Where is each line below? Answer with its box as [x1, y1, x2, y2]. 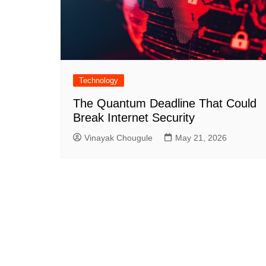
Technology [79, 75, 118, 85]
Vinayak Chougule [84, 132, 153, 142]
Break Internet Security [73, 110, 195, 124]
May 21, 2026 [175, 132, 227, 142]
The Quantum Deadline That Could [73, 96, 256, 110]
